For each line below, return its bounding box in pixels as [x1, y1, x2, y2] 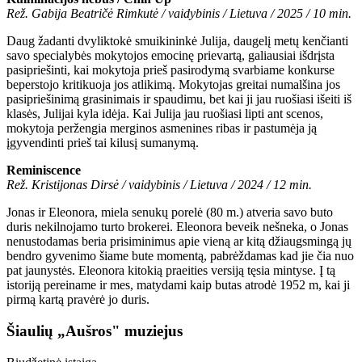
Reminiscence [6, 163, 81, 178]
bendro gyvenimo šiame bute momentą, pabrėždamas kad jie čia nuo [6, 249, 354, 263]
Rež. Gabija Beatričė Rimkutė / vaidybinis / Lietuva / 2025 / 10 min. [6, 6, 351, 21]
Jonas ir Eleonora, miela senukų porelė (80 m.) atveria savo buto [6, 205, 333, 220]
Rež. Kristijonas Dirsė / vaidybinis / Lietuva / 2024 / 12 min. [6, 178, 312, 192]
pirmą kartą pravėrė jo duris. [6, 293, 149, 307]
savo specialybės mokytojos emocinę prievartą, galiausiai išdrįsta [6, 48, 335, 63]
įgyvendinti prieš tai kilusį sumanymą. [6, 136, 199, 150]
